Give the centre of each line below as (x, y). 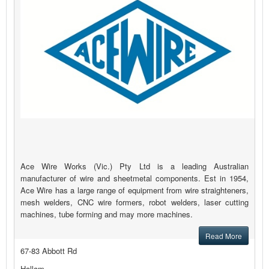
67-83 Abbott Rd (49, 251)
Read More (224, 236)
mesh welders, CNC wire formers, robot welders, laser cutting (134, 202)
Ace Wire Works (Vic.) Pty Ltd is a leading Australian (134, 166)
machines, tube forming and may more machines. (107, 214)
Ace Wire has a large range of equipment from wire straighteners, (134, 190)
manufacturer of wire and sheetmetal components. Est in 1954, (134, 178)
